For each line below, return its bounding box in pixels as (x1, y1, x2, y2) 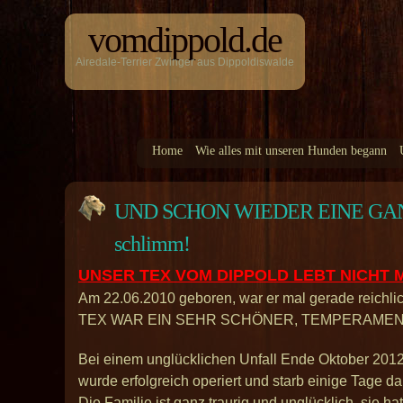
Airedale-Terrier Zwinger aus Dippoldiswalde (76, 56, 294, 68)
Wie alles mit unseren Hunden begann (195, 144, 387, 157)
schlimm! (114, 232, 199, 255)
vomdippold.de (88, 20, 282, 60)
